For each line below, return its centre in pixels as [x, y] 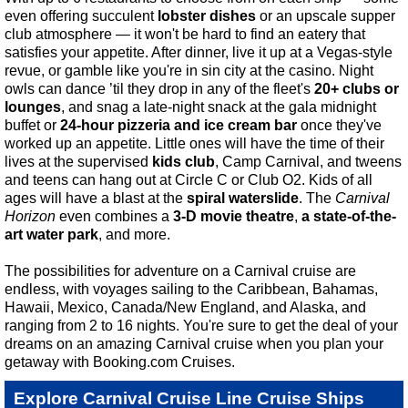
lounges [33, 107]
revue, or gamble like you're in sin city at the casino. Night [189, 70]
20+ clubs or [357, 88]
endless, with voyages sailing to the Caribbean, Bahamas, [191, 289]
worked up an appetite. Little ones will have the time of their [194, 143]
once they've [339, 125]
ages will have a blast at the [96, 198]
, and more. [134, 234]
